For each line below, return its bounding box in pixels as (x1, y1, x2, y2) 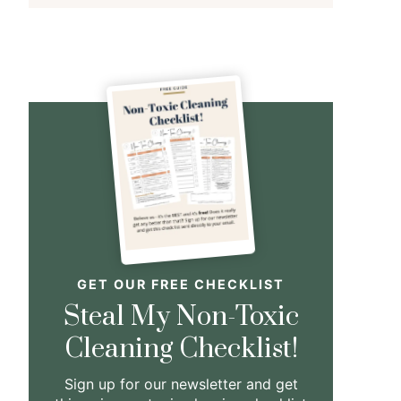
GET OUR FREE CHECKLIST (77, 277, 285, 293)
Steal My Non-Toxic (63, 300, 299, 335)
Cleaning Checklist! (64, 332, 298, 367)
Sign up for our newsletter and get (64, 375, 298, 394)
